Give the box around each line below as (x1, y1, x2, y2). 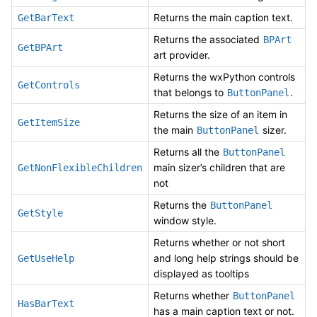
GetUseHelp (18, 252, 74, 264)
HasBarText (18, 297, 74, 309)
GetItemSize (18, 116, 80, 128)
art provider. (154, 48, 210, 61)
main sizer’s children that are (154, 161, 285, 173)
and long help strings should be (154, 251, 299, 264)
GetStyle (18, 207, 63, 219)
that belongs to (154, 86, 226, 98)
